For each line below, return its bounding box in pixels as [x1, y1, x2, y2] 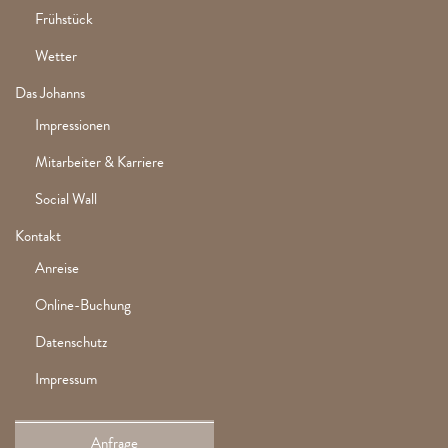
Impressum [35, 368, 97, 391]
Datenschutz [35, 331, 107, 354]
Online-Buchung [35, 294, 131, 317]
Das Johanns [15, 82, 85, 105]
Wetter [35, 45, 77, 68]
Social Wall [35, 188, 97, 211]
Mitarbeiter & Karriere [35, 151, 164, 174]
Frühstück [35, 8, 93, 31]
